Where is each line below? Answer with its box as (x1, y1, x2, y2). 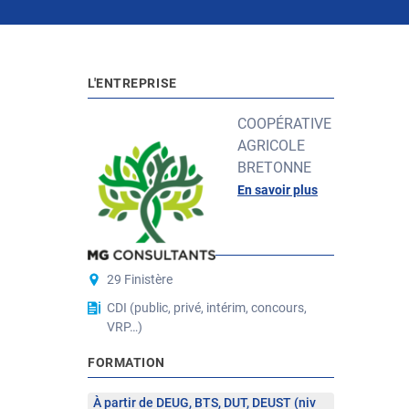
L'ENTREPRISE (88, 76, 177, 90)
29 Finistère (107, 272, 173, 287)
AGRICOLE (237, 137, 305, 154)
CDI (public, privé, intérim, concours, (107, 300, 307, 315)
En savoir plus (237, 183, 318, 197)
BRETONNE (237, 159, 311, 176)
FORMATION (88, 355, 166, 370)
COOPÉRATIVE (237, 115, 331, 132)
